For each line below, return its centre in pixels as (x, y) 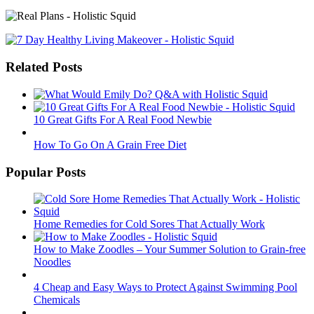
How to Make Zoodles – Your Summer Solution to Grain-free (170, 250)
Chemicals (57, 300)
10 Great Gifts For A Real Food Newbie (123, 119)
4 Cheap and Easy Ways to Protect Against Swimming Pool (165, 287)
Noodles (52, 262)
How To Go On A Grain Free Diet (110, 144)
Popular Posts (46, 172)
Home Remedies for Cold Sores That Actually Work (149, 224)
